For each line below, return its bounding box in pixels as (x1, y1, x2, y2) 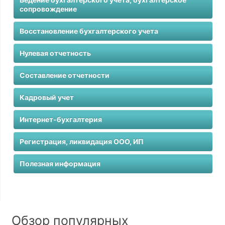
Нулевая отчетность (19, 49, 91, 57)
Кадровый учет (19, 93, 74, 101)
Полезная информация (19, 159, 100, 168)
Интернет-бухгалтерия (19, 115, 102, 124)
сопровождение (19, 5, 77, 13)
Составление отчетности (19, 71, 109, 79)
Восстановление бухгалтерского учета (19, 27, 158, 35)
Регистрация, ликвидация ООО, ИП (19, 137, 144, 146)
